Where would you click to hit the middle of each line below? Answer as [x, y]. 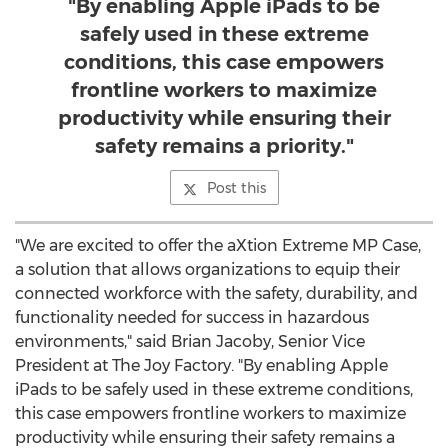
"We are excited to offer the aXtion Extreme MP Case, [218, 245]
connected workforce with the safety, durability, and [216, 293]
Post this [236, 188]
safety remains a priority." [224, 146]
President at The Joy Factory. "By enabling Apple [201, 365]
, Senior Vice [318, 341]
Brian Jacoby [221, 341]
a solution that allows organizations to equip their [207, 269]
